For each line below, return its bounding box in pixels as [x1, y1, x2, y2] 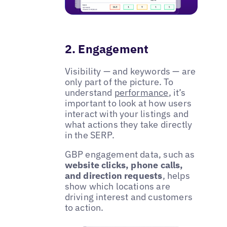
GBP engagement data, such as [64, 148, 195, 160]
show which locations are [64, 180, 170, 192]
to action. [64, 201, 104, 213]
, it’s [168, 86, 186, 98]
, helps [162, 169, 190, 181]
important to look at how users [64, 97, 192, 109]
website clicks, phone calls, [64, 159, 183, 171]
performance [114, 86, 169, 98]
